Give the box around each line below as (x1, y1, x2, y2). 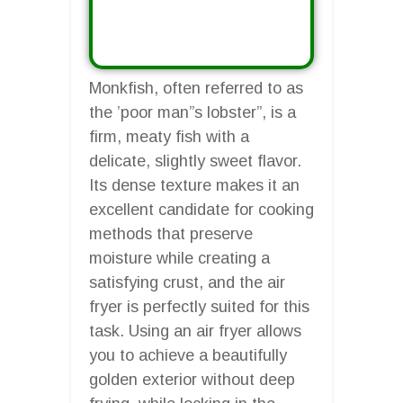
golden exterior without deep (89, 370, 295, 389)
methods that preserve (89, 224, 253, 243)
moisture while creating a (89, 248, 270, 267)
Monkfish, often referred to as (89, 78, 303, 97)
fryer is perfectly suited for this (89, 297, 309, 316)
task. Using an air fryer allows (89, 321, 301, 340)
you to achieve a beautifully (89, 345, 287, 364)
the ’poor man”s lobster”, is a (89, 103, 296, 121)
